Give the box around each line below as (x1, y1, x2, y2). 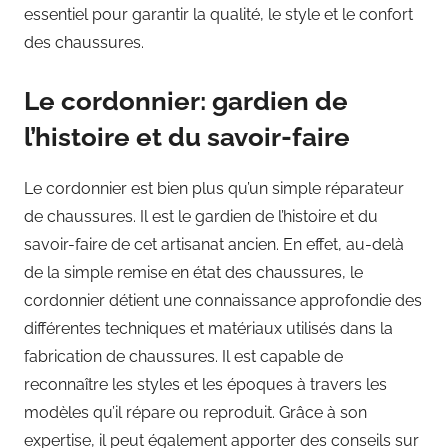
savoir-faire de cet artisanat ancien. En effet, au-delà (24, 234, 404, 254)
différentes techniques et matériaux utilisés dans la (24, 318, 393, 338)
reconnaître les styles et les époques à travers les (24, 374, 387, 394)
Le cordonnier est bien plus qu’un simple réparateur (24, 178, 404, 198)
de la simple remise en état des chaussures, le (24, 262, 363, 282)
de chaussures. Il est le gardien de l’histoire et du (24, 206, 378, 226)
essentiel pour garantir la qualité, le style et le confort (24, 5, 413, 25)
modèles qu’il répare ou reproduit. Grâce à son (24, 402, 367, 422)
